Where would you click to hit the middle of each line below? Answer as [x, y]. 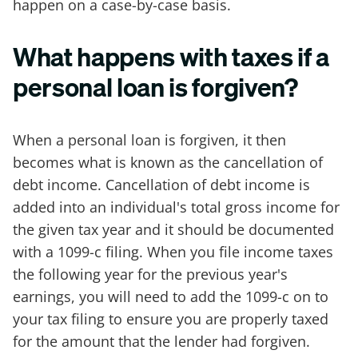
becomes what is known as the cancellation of [168, 162]
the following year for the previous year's [150, 274]
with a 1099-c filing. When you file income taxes [173, 251]
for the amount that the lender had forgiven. [161, 341]
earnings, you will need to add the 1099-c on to [171, 296]
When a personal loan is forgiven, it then [149, 139]
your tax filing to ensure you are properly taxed [171, 318]
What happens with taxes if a [171, 57]
